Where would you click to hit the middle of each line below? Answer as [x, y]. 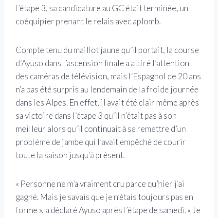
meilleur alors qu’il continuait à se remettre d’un [101, 128]
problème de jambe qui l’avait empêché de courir [101, 142]
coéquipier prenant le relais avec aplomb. [88, 21]
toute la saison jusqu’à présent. [70, 155]
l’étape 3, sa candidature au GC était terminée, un [102, 8]
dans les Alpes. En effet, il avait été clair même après [107, 102]
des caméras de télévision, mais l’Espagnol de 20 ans [108, 76]
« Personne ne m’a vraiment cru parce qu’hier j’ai [100, 183]
